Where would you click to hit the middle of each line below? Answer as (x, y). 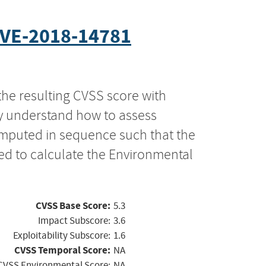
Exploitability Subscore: (62, 235)
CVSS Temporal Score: (62, 250)
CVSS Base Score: (73, 205)
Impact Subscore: (74, 220)
